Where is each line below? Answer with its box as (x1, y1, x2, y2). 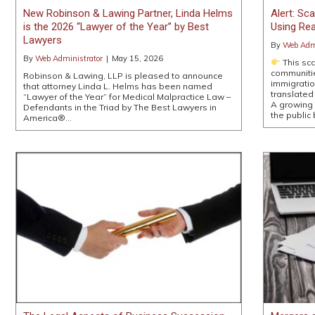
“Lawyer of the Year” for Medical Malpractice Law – (23, 91, 231, 103)
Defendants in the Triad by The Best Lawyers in (23, 102, 217, 113)
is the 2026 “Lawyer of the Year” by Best (23, 20, 209, 34)
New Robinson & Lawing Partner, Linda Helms (23, 7, 233, 20)
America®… (23, 112, 72, 124)
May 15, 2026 (112, 53, 163, 64)
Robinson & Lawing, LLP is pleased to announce (23, 70, 223, 82)
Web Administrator (35, 53, 103, 64)
